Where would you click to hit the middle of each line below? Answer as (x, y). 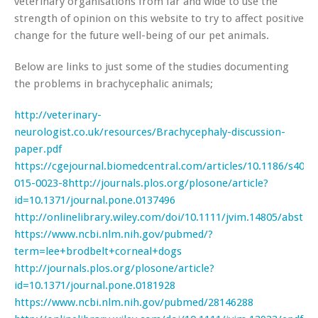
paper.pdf (38, 149)
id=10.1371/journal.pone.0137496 (95, 200)
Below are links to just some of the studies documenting (152, 66)
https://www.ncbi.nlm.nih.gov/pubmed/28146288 (134, 302)
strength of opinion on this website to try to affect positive (159, 18)
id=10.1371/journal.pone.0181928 (95, 285)
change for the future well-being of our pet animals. (142, 35)
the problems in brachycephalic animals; (114, 83)
